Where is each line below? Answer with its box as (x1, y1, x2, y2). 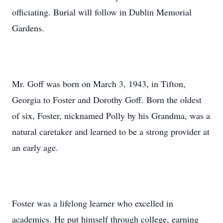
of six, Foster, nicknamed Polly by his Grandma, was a (12, 110, 210, 121)
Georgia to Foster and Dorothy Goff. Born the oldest (12, 94, 202, 106)
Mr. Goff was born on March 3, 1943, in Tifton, (12, 78, 186, 90)
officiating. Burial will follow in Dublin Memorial (12, 6, 192, 18)
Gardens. (12, 22, 44, 34)
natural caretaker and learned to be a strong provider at (12, 125, 210, 137)
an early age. (12, 141, 58, 153)
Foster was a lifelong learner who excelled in (12, 197, 173, 209)
